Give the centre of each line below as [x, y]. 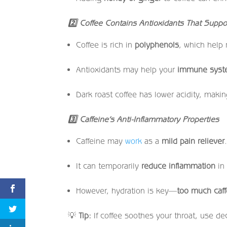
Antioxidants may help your [127, 69]
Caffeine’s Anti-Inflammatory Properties [148, 119]
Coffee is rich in [106, 44]
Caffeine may [101, 141]
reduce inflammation [179, 165]
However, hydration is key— [127, 190]
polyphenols [157, 44]
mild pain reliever [193, 141]
